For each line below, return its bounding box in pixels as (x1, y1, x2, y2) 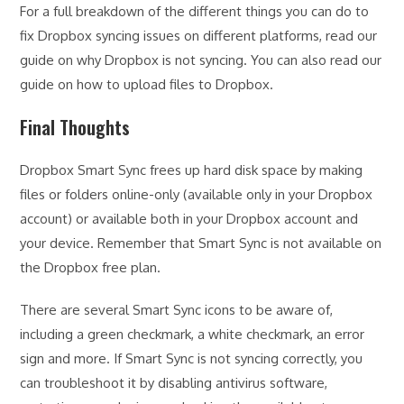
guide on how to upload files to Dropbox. (20, 75, 274, 93)
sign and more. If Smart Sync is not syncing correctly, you (20, 349, 363, 367)
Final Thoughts (20, 113, 131, 141)
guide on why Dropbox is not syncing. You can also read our (20, 50, 382, 69)
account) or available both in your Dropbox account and (20, 209, 359, 227)
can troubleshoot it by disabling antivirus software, (20, 373, 328, 391)
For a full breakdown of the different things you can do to (20, 2, 370, 20)
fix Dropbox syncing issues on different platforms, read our (20, 26, 378, 44)
